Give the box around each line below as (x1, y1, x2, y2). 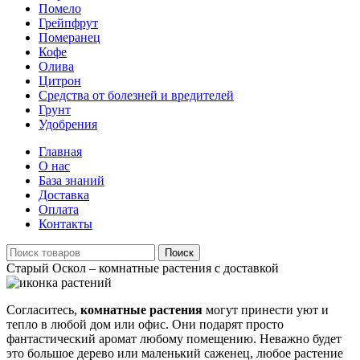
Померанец (39, 31, 100, 44)
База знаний (39, 174, 104, 187)
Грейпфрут (39, 16, 98, 30)
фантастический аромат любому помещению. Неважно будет (6, 332, 342, 346)
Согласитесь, (6, 303, 80, 317)
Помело (39, 2, 81, 15)
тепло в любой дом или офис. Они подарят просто (6, 317, 284, 331)
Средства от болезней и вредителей (39, 88, 234, 102)
